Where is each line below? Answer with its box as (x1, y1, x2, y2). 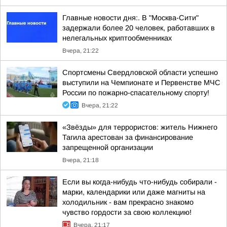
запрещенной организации (62, 143, 153, 152)
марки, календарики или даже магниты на (62, 188, 205, 196)
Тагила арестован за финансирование (62, 133, 193, 141)
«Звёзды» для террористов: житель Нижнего (62, 123, 217, 131)
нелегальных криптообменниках (62, 34, 172, 42)
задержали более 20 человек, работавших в (62, 24, 215, 32)
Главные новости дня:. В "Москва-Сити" (62, 14, 199, 22)
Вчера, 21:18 (62, 157, 99, 164)
